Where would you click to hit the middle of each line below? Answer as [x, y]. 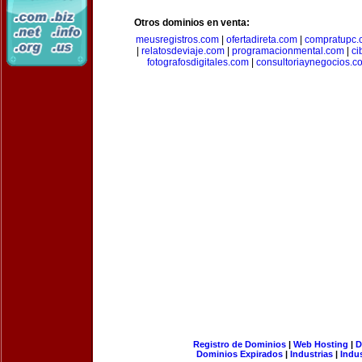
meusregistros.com [177, 40]
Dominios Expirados [240, 354]
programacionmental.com [288, 51]
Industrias [311, 354]
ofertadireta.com [261, 40]
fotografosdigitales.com [198, 62]
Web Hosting [320, 344]
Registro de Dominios [239, 344]
